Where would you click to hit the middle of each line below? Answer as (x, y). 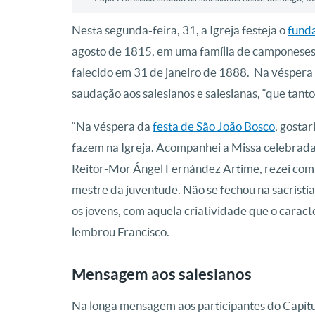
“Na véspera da (112, 127)
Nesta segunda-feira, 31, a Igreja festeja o (180, 30)
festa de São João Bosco (214, 127)
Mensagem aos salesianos (162, 274)
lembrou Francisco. (121, 232)
